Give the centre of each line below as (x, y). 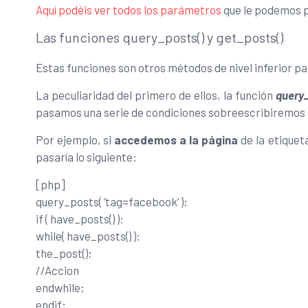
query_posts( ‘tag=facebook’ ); (112, 201)
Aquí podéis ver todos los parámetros (129, 9)
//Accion (57, 270)
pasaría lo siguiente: (86, 156)
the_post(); (64, 253)
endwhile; (60, 287)
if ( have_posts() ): (80, 218)
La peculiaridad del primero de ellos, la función (156, 95)
